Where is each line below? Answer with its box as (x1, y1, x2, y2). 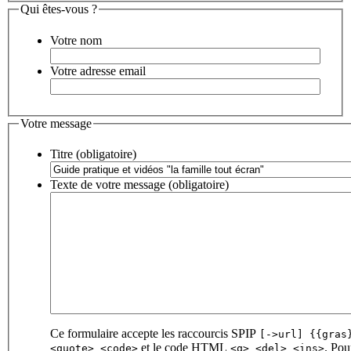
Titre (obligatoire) (76, 147, 136, 161)
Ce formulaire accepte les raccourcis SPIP (50, 327, 259, 341)
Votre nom (50, 33, 102, 47)
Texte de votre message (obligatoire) (168, 178, 229, 192)
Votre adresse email (50, 63, 146, 78)
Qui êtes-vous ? (20, 2, 97, 16)
